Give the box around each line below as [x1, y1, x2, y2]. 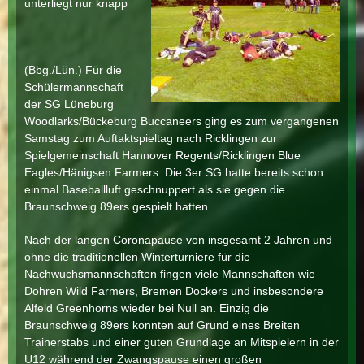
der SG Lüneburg [24, 97, 114, 110]
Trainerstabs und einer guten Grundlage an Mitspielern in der [24, 336, 339, 349]
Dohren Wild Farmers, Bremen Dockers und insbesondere [24, 284, 323, 297]
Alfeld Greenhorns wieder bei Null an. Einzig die [24, 301, 269, 314]
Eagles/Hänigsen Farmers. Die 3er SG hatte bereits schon [24, 166, 323, 179]
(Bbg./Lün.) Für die [24, 63, 122, 76]
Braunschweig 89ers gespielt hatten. [24, 200, 211, 213]
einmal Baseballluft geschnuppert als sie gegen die [24, 183, 285, 196]
